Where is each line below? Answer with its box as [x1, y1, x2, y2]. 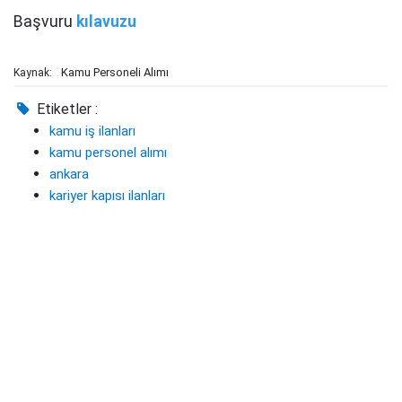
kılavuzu [76, 13, 136, 31]
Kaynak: [13, 66, 52, 79]
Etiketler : [33, 100, 99, 118]
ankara [49, 166, 89, 182]
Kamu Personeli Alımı [61, 66, 169, 79]
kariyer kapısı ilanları [49, 188, 165, 204]
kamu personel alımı [49, 144, 167, 161]
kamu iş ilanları [49, 123, 135, 139]
